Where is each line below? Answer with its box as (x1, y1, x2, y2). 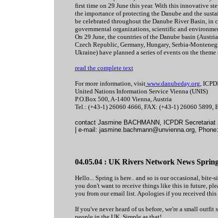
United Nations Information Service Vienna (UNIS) (74, 88, 208, 95)
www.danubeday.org (145, 80, 200, 87)
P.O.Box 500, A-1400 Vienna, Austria (74, 95, 172, 103)
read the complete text (74, 64, 133, 72)
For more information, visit (74, 80, 145, 87)
